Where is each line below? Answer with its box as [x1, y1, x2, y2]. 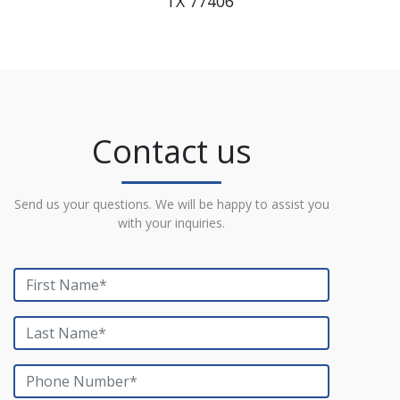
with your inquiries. [118, 214, 225, 231]
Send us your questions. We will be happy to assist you [13, 196, 329, 212]
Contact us [91, 129, 252, 173]
